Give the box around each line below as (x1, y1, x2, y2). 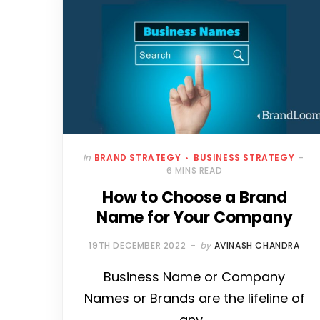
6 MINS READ (166, 164, 223, 177)
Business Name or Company (104, 268, 285, 286)
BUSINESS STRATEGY (193, 151, 295, 164)
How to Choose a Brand (101, 186, 287, 209)
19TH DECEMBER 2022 (89, 239, 186, 252)
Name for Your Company (96, 206, 293, 229)
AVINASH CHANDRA (214, 239, 300, 252)
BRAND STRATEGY (94, 151, 181, 164)
